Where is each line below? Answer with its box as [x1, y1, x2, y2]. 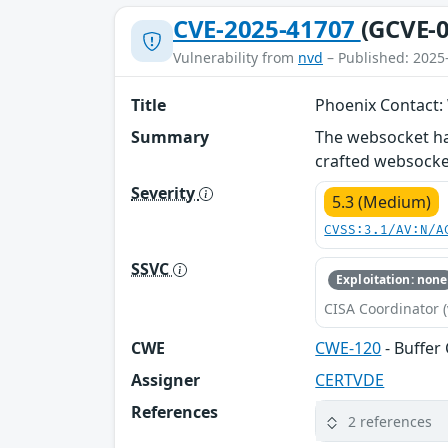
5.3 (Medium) [332, 190, 432, 213]
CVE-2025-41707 [173, 11, 361, 45]
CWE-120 [315, 337, 382, 360]
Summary [131, 125, 209, 148]
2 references [348, 411, 433, 431]
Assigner [131, 369, 200, 392]
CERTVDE [315, 369, 385, 392]
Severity [131, 181, 199, 204]
